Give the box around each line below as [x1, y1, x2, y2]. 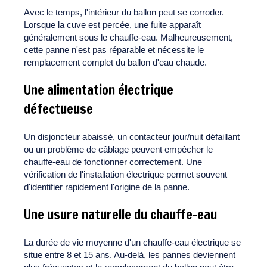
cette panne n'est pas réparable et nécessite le [24, 45, 204, 55]
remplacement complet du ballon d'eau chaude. [24, 57, 207, 68]
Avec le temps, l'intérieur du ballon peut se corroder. [24, 7, 224, 18]
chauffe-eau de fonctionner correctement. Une [24, 157, 202, 167]
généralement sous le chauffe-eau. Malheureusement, [24, 32, 233, 43]
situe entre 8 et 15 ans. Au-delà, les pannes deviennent [24, 250, 235, 260]
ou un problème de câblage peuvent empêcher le [24, 144, 213, 155]
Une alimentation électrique [24, 80, 173, 100]
